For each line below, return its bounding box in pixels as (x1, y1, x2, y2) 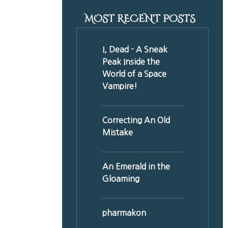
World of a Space (102, 69, 166, 78)
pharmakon (102, 208, 146, 217)
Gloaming (102, 174, 139, 183)
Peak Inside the (102, 57, 160, 66)
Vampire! (102, 81, 137, 90)
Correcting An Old (102, 116, 170, 124)
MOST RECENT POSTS (84, 12, 195, 25)
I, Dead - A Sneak (102, 45, 167, 53)
